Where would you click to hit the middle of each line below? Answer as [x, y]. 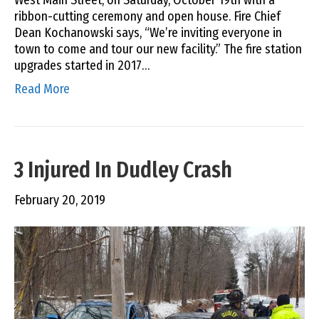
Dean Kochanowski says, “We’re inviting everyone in [148, 32]
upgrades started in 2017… [82, 65]
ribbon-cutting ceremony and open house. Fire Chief [147, 16]
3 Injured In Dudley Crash [123, 170]
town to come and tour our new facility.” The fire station [158, 49]
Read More [42, 89]
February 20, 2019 [60, 200]
